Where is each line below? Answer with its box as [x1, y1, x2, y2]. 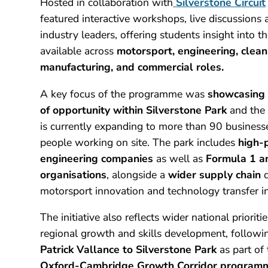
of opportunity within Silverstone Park [40, 102, 227, 117]
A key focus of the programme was [40, 86, 208, 101]
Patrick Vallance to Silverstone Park [40, 242, 217, 257]
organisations [40, 167, 107, 182]
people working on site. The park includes [40, 135, 239, 150]
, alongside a [106, 167, 169, 182]
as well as [153, 151, 206, 166]
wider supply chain [168, 167, 261, 182]
